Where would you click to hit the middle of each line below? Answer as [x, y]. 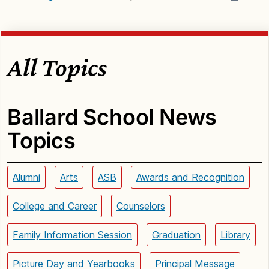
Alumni [26, 177]
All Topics [57, 67]
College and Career [55, 206]
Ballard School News [112, 117]
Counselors [141, 206]
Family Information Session [72, 234]
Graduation [176, 234]
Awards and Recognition [190, 177]
